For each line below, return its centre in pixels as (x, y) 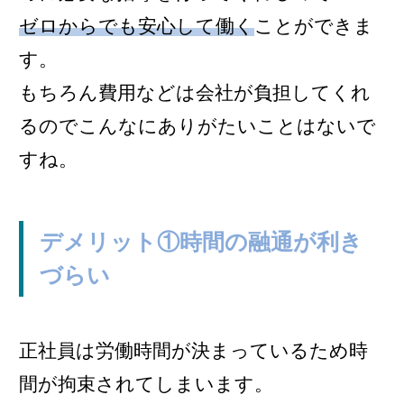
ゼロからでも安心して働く (137, 25)
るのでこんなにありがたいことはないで (197, 125)
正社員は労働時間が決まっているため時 (193, 351)
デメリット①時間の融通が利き (201, 242)
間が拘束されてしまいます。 (146, 384)
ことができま (314, 25)
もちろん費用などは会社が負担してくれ (195, 92)
